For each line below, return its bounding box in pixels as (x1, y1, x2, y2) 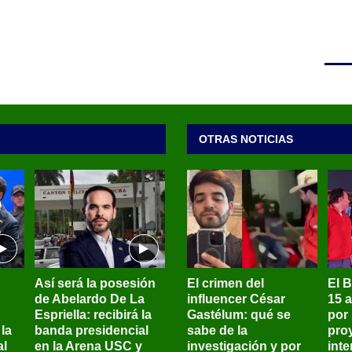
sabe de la (186, 324, 247, 338)
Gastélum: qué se (186, 308, 291, 322)
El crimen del (186, 277, 264, 291)
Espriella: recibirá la (34, 308, 152, 322)
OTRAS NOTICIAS (198, 133, 293, 146)
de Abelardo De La (34, 292, 145, 306)
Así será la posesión (34, 277, 156, 291)
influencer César (186, 292, 285, 306)
